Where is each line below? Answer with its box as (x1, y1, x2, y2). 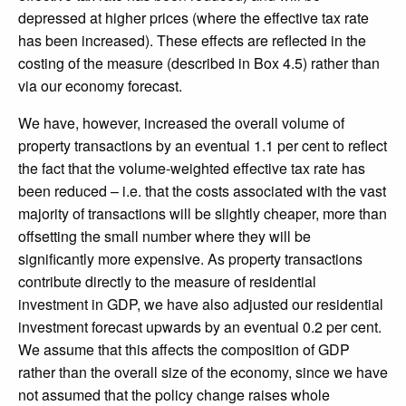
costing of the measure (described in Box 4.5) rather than (18, 53, 380, 74)
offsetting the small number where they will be (18, 226, 311, 247)
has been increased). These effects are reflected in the (18, 30, 366, 52)
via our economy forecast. (18, 75, 182, 97)
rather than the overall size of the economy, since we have (18, 362, 388, 383)
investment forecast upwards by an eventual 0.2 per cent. (18, 316, 382, 338)
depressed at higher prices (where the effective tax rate (18, 7, 369, 29)
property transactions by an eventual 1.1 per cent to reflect (18, 135, 387, 157)
